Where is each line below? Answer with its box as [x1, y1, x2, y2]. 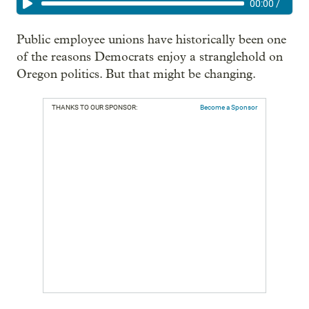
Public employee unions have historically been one [17, 32, 286, 47]
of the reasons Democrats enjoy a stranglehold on [17, 50, 283, 64]
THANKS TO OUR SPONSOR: [52, 103, 137, 111]
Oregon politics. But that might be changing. [17, 67, 256, 81]
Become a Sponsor [200, 103, 257, 111]
